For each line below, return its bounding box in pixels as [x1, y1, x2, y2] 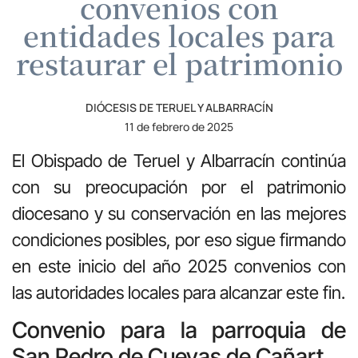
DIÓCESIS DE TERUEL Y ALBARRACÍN [85, 99, 273, 115]
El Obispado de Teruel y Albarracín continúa [12, 149, 346, 171]
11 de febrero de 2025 [125, 118, 233, 134]
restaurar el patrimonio [15, 42, 343, 83]
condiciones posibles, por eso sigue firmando [12, 229, 346, 250]
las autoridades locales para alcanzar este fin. [12, 281, 345, 303]
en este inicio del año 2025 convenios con [12, 255, 346, 276]
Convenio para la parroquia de [12, 316, 346, 344]
